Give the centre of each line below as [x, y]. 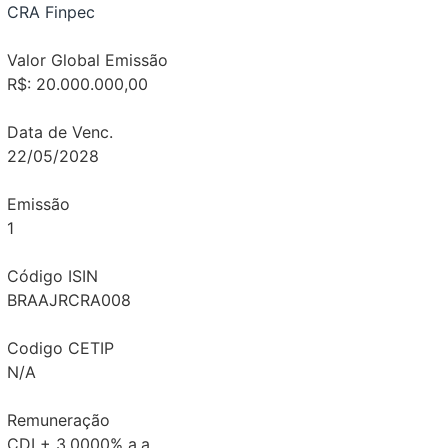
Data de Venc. [59, 132]
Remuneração [58, 420]
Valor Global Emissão [87, 60]
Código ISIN [52, 276]
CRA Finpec [50, 12]
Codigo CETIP [60, 348]
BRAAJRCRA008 [68, 300]
